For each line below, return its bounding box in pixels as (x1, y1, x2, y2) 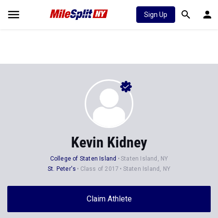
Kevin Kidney (71, 134, 147, 151)
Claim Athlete (86, 194, 132, 203)
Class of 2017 (80, 165, 119, 172)
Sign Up (144, 11, 167, 18)
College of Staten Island (50, 155, 117, 162)
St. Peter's (47, 165, 76, 172)
